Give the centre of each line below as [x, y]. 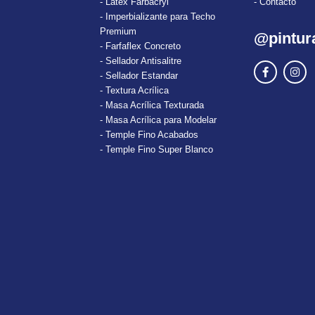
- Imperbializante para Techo [157, 16]
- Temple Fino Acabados [149, 134]
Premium [118, 31]
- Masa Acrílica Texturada [152, 105]
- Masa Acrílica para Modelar [158, 120]
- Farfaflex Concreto [140, 46]
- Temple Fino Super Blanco [156, 149]
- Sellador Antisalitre [140, 60]
